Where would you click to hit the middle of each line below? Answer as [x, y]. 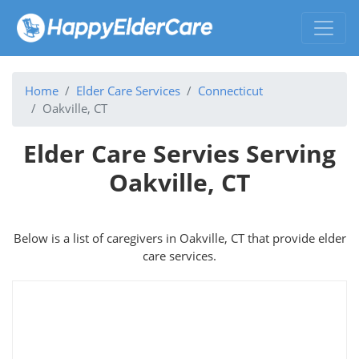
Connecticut [230, 90]
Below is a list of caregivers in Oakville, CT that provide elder [179, 238]
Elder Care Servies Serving [179, 153]
